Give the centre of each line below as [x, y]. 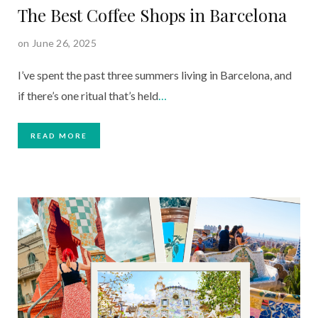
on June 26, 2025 [57, 43]
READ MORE [59, 136]
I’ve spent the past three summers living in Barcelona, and [155, 75]
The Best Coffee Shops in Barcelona [152, 15]
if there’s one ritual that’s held [88, 96]
